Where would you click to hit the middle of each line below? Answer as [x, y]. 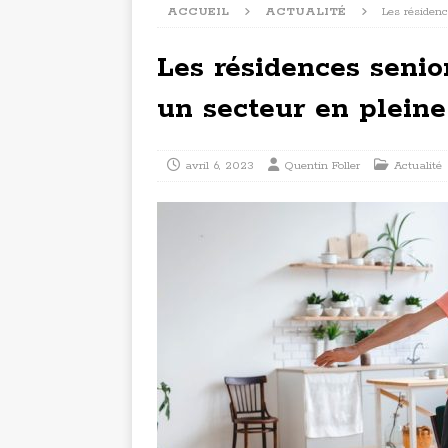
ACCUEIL [198, 11]
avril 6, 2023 [219, 165]
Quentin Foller [322, 165]
